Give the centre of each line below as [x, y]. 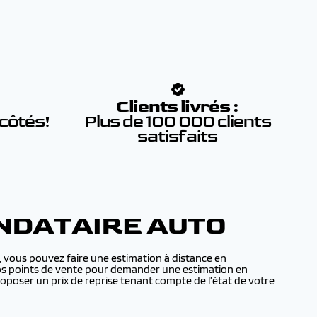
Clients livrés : [178, 106]
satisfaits [178, 136]
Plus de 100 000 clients [177, 121]
